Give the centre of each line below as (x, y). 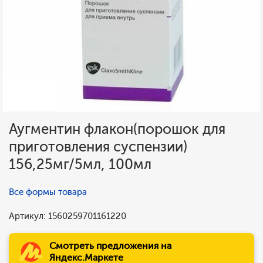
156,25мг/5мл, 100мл (80, 164)
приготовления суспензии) (98, 146)
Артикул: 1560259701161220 (68, 216)
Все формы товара (48, 192)
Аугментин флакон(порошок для (117, 129)
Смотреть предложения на (110, 246)
